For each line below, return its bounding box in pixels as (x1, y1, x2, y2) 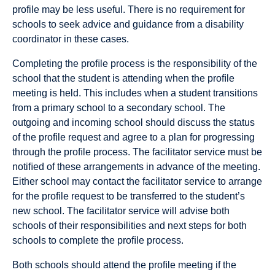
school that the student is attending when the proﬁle (12, 72, 234, 83)
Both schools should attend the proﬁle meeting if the (12, 259, 236, 270)
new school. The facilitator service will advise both (12, 205, 230, 216)
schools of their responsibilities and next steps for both (12, 220, 247, 231)
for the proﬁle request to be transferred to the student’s (12, 190, 245, 201)
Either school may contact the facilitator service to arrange (12, 176, 262, 187)
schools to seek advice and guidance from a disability (12, 18, 244, 29)
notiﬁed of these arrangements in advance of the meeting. (12, 161, 260, 172)
